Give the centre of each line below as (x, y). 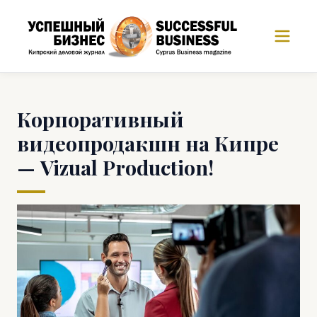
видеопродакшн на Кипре (148, 143)
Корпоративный (100, 119)
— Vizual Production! (115, 167)
